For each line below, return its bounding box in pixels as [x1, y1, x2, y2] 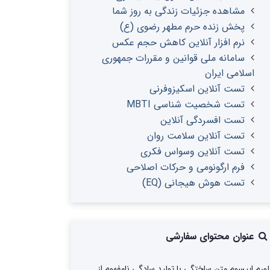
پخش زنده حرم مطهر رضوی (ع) [120, 19, 245, 34]
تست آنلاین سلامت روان [147, 128, 245, 143]
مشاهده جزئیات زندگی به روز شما [112, 4, 245, 19]
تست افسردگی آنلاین [160, 113, 245, 128]
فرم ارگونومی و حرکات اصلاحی [127, 160, 245, 175]
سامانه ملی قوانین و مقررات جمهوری [102, 51, 245, 66]
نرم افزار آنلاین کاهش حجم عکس [112, 35, 245, 50]
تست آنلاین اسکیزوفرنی [149, 81, 245, 96]
